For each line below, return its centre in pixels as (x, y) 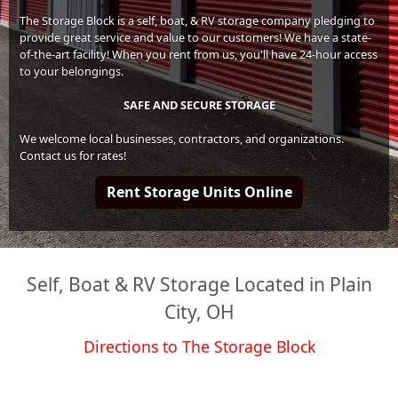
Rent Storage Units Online (199, 192)
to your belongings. (72, 71)
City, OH (199, 311)
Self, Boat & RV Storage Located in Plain (199, 284)
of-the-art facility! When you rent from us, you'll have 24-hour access (199, 54)
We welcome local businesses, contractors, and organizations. (182, 138)
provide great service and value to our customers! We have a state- (196, 37)
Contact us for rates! (73, 155)
